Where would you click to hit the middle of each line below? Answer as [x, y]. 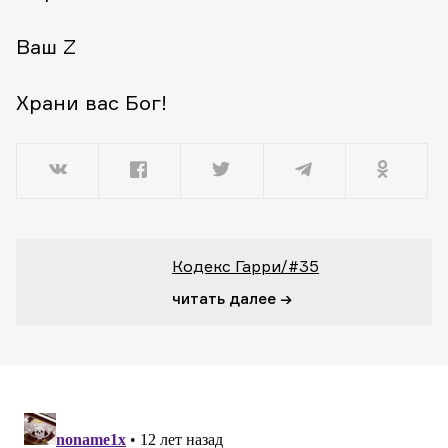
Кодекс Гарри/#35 [245, 266]
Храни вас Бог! [91, 102]
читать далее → [232, 298]
